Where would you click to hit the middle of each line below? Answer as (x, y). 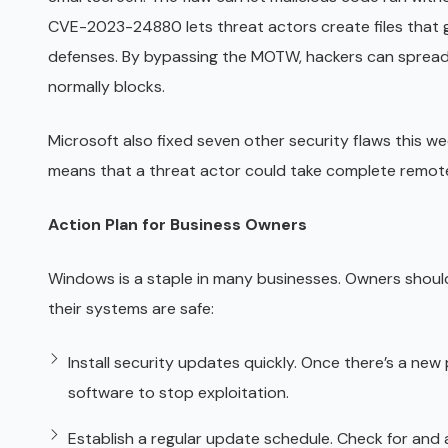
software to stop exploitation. (178, 392)
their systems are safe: (131, 308)
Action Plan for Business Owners (177, 224)
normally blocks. (106, 86)
